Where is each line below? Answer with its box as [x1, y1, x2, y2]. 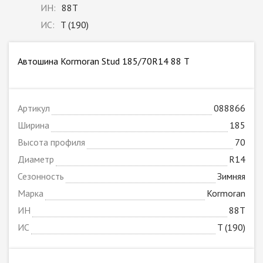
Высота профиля [18, 136, 85, 149]
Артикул [18, 102, 50, 114]
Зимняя [217, 170, 245, 183]
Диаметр [18, 153, 54, 166]
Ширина [18, 119, 49, 131]
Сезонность [18, 170, 64, 183]
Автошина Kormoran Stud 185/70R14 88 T [18, 55, 190, 68]
